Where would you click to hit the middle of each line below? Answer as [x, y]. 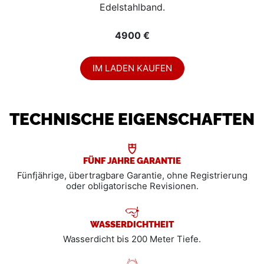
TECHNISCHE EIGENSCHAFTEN [132, 118]
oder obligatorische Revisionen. [132, 186]
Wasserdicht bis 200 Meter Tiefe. [132, 239]
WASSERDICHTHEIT [132, 223]
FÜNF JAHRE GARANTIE [132, 160]
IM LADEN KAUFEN [132, 68]
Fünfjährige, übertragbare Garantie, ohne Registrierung [132, 175]
